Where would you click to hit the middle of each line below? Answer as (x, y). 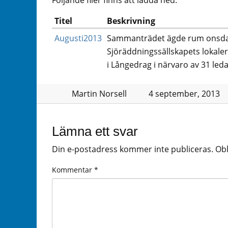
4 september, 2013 (184, 94)
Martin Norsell (99, 94)
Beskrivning (131, 21)
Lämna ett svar (95, 132)
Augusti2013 (78, 38)
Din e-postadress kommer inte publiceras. (133, 149)
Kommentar (73, 169)
